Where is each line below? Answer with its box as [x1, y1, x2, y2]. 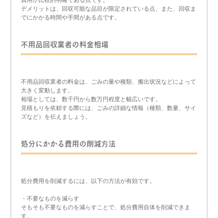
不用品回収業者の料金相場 [21, 40, 109, 48]
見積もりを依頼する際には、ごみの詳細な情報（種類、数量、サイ [21, 104, 197, 111]
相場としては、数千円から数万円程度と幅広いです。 [21, 95, 162, 103]
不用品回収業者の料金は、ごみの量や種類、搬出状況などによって [21, 78, 197, 85]
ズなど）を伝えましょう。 [21, 113, 91, 120]
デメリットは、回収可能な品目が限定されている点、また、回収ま [21, 5, 197, 12]
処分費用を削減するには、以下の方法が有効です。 [21, 177, 156, 184]
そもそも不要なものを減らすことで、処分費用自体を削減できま [21, 203, 191, 211]
